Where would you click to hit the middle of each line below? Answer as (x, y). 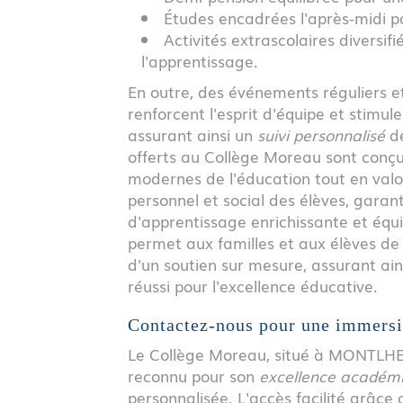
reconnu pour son (193, 375)
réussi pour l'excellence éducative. (253, 285)
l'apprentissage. (200, 60)
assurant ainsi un (193, 134)
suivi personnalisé (321, 134)
